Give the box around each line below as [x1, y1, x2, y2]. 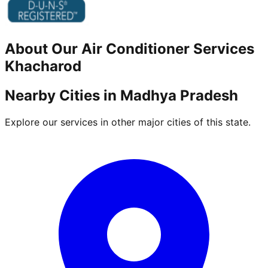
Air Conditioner [81, 40, 190, 58]
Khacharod [5, 57, 81, 75]
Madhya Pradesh [120, 86, 238, 104]
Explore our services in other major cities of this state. [5, 115, 251, 128]
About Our [5, 40, 81, 58]
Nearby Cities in [5, 86, 120, 104]
